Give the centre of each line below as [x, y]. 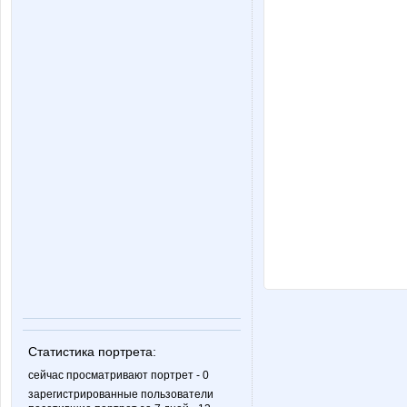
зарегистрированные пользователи [121, 394]
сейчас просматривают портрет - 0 [119, 375]
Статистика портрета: [92, 352]
